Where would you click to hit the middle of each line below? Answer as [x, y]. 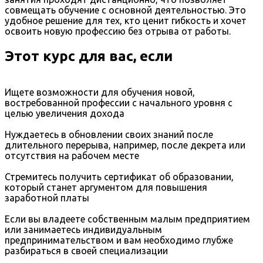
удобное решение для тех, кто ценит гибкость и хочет [126, 21]
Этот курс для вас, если [89, 56]
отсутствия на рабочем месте [72, 156]
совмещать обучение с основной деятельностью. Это [125, 10]
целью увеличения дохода [65, 114]
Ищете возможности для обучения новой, [100, 92]
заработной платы [47, 198]
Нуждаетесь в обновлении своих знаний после [109, 135]
